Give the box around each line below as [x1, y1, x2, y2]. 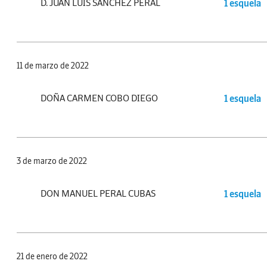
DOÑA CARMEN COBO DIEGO [41, 92, 158, 104]
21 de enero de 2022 [17, 251, 88, 262]
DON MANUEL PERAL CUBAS [41, 187, 156, 200]
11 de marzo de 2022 [17, 60, 89, 72]
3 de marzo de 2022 [17, 156, 87, 167]
